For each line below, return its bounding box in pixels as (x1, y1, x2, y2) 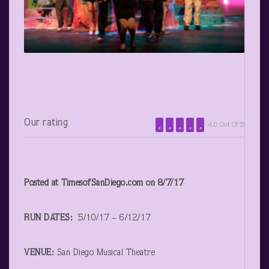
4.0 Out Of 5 (208, 122, 244, 130)
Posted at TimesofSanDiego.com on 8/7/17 (24, 178, 184, 188)
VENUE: (24, 248, 54, 258)
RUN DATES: (24, 213, 73, 223)
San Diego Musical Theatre (54, 248, 155, 258)
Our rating (24, 118, 68, 128)
